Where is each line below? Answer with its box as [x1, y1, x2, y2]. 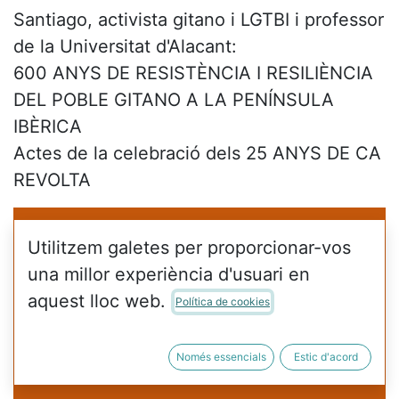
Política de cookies [175, 295, 270, 309]
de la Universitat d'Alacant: [13, 36, 237, 57]
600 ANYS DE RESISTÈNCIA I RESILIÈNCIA [13, 62, 373, 84]
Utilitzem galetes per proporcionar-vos [28, 236, 351, 258]
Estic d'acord [293, 350, 358, 364]
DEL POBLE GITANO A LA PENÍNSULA [13, 89, 334, 110]
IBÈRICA [13, 116, 82, 137]
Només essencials [176, 350, 267, 364]
